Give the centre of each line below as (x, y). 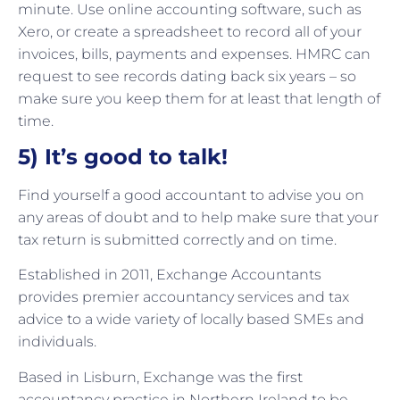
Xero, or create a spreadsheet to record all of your (190, 31)
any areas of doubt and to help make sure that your (198, 218)
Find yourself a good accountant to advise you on (191, 196)
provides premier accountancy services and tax (183, 297)
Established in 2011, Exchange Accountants (170, 275)
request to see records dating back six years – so (187, 76)
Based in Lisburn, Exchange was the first (160, 377)
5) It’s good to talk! (123, 157)
